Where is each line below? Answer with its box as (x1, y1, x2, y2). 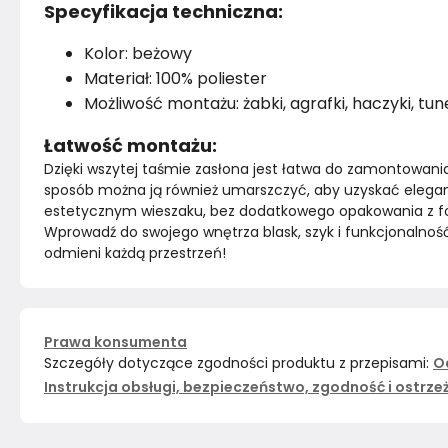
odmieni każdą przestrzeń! (44, 243, 226, 263)
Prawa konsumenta (44, 332, 187, 352)
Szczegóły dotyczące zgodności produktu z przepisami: (44, 353, 429, 373)
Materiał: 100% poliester (84, 67, 267, 90)
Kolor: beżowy (84, 42, 192, 65)
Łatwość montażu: (44, 133, 217, 158)
